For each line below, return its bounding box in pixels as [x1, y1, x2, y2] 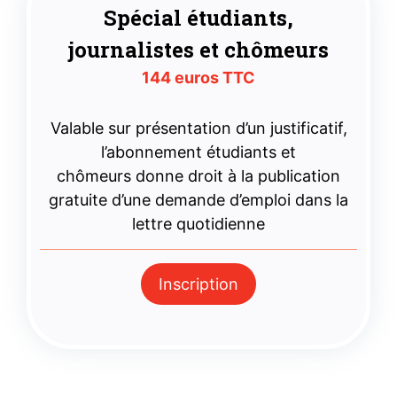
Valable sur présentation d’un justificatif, [50, 119, 347, 137]
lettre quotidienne [132, 214, 265, 233]
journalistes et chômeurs [68, 35, 329, 64]
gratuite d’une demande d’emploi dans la [49, 191, 348, 209]
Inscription [159, 275, 238, 293]
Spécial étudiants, [104, 4, 293, 32]
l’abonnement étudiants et [101, 143, 296, 161]
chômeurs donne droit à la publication [57, 167, 340, 185]
